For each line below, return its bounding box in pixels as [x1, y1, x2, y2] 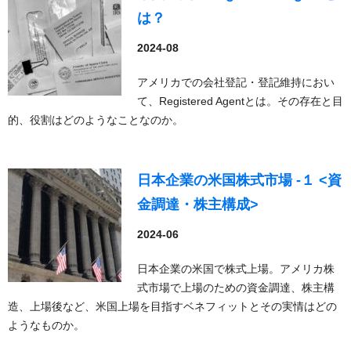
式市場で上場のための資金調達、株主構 [137, 281, 335, 294]
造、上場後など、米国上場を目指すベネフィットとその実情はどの [8, 300, 337, 313]
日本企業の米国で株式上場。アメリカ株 [137, 262, 335, 275]
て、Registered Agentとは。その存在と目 [137, 95, 343, 107]
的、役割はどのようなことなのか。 [8, 114, 183, 126]
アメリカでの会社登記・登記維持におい [137, 76, 335, 89]
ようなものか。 [8, 319, 85, 331]
